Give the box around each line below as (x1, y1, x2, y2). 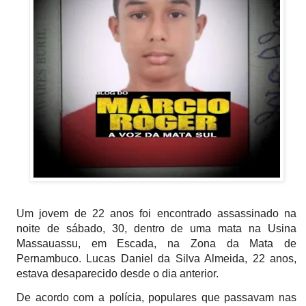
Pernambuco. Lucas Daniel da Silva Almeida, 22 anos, (16, 252, 296, 264)
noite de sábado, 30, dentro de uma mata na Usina (16, 222, 296, 234)
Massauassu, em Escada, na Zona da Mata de (16, 237, 296, 249)
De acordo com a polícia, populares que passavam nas (16, 292, 296, 304)
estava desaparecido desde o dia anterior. (16, 267, 219, 279)
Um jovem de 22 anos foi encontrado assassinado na (16, 207, 296, 219)
